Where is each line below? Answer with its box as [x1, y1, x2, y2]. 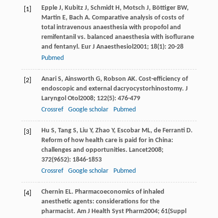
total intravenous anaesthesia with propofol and [41, 23, 181, 31]
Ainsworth [64, 75, 94, 83]
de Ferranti [153, 127, 185, 134]
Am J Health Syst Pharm [76, 207, 144, 215]
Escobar [117, 127, 140, 134]
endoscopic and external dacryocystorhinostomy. [41, 85, 185, 92]
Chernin [41, 188, 64, 196]
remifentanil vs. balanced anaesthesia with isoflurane [41, 33, 194, 41]
